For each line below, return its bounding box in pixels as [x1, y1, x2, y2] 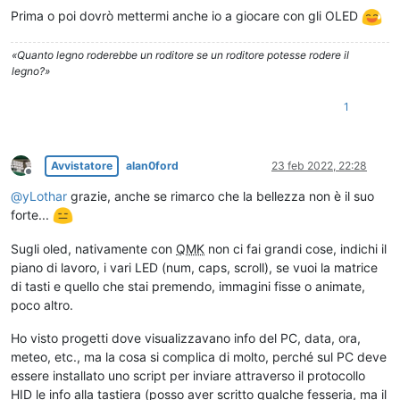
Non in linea [28, 171, 87, 186]
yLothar [22, 187, 67, 204]
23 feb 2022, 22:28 [271, 158, 367, 172]
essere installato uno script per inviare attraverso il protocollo [11, 368, 365, 384]
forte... [11, 206, 53, 222]
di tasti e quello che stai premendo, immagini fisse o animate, [11, 279, 365, 295]
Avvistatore [51, 158, 112, 172]
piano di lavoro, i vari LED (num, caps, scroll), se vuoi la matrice [11, 260, 378, 276]
